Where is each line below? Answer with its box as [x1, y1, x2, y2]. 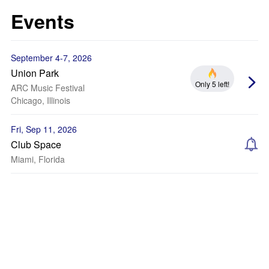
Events [11, 7, 74, 35]
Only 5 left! [195, 79, 229, 89]
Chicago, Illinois [11, 94, 70, 106]
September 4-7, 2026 [11, 52, 92, 64]
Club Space [11, 138, 61, 151]
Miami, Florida [11, 153, 65, 165]
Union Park [11, 66, 59, 80]
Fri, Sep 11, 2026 [11, 123, 77, 135]
